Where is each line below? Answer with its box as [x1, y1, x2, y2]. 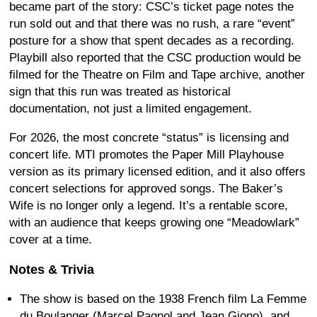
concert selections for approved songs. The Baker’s [9, 182, 283, 196]
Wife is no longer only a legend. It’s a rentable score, [9, 199, 288, 213]
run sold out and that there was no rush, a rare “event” [9, 17, 295, 31]
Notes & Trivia [9, 263, 94, 277]
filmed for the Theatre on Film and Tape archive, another [9, 68, 305, 82]
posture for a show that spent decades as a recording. [9, 34, 294, 48]
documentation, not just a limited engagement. [9, 102, 252, 116]
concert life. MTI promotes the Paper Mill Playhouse [9, 148, 284, 162]
